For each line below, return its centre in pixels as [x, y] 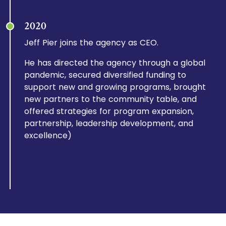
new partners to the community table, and [111, 99]
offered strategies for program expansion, [109, 111]
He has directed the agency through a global [115, 63]
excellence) [48, 135]
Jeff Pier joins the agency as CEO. [92, 43]
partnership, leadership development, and [109, 123]
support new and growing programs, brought [115, 87]
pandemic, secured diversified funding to [105, 75]
